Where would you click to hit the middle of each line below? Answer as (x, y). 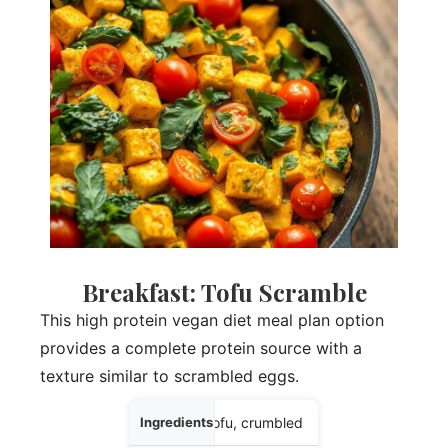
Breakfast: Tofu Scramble (224, 291)
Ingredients (107, 421)
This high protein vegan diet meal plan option (212, 319)
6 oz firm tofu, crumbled (224, 422)
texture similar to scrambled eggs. (169, 375)
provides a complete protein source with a (201, 347)
